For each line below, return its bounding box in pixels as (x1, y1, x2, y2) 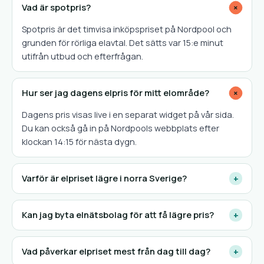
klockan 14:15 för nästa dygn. (22, 136, 137, 147)
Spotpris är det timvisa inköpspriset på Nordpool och (22, 24, 232, 35)
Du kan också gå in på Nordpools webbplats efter (22, 123, 219, 134)
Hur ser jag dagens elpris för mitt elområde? (22, 87, 209, 99)
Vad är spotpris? (22, 1, 91, 14)
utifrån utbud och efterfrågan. (22, 51, 143, 62)
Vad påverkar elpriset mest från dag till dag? (22, 245, 210, 258)
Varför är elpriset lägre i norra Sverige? (22, 172, 187, 184)
